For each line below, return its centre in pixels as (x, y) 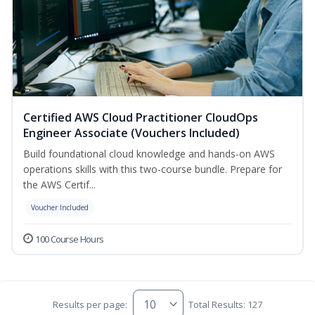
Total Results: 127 (225, 304)
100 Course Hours (70, 239)
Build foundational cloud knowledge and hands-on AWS (149, 154)
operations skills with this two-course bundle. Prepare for (153, 169)
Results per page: (90, 304)
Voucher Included (60, 208)
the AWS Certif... (59, 185)
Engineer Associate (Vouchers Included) (131, 133)
